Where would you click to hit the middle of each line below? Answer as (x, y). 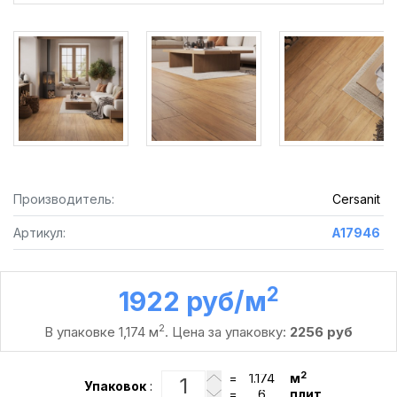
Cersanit (356, 199)
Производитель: (64, 199)
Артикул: (39, 233)
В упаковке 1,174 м (101, 332)
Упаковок (115, 386)
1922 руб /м (192, 301)
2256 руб (321, 332)
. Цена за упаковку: (227, 332)
